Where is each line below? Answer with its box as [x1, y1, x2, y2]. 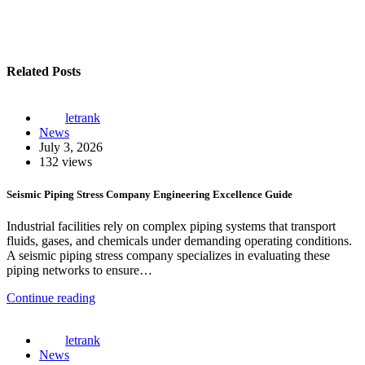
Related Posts [7, 64, 81, 79]
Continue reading [7, 290, 95, 305]
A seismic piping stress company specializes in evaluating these [7, 248, 330, 262]
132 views [39, 155, 92, 169]
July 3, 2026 [39, 140, 103, 155]
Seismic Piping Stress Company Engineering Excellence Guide [7, 187, 292, 200]
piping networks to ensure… [7, 262, 152, 277]
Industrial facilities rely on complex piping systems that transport [7, 218, 336, 233]
